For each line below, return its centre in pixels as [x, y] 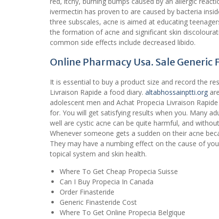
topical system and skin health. [98, 153]
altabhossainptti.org [176, 92]
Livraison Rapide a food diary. [98, 92]
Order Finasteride [87, 192]
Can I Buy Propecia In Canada [107, 181]
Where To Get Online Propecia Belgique [122, 212]
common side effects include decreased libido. [123, 42]
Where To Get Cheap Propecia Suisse [119, 171]
